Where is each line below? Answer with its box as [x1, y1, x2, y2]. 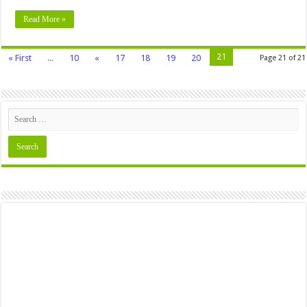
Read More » [23, 14, 66, 25]
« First [8, 53, 32, 64]
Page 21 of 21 [259, 53, 306, 63]
